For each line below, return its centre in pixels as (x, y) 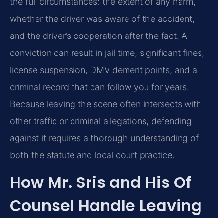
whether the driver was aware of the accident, (102, 19)
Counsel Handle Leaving (106, 205)
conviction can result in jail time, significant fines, (107, 53)
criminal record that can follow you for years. (100, 87)
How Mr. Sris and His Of (100, 182)
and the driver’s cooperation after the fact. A (99, 36)
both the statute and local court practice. (92, 155)
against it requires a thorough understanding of (104, 138)
